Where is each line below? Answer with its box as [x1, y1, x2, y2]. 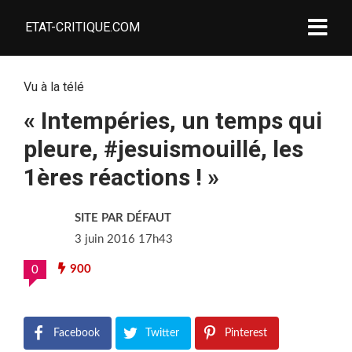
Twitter [145, 328, 179, 339]
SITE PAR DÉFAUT [75, 212, 171, 224]
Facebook [53, 328, 100, 339]
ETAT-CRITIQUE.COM [25, 20, 140, 35]
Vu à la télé [24, 79, 84, 94]
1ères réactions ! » [24, 163, 219, 191]
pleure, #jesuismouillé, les [24, 135, 303, 163]
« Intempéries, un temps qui [24, 107, 322, 134]
